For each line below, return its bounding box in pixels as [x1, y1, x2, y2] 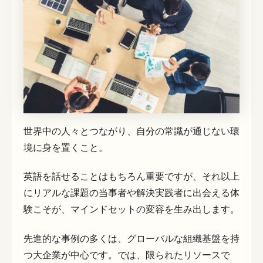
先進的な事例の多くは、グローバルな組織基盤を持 [23, 232, 240, 244]
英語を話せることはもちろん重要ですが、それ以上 [23, 170, 240, 183]
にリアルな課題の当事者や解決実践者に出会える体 [23, 187, 240, 199]
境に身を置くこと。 [23, 141, 108, 153]
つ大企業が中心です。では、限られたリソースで [23, 248, 230, 261]
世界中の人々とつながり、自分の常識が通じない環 [23, 124, 240, 137]
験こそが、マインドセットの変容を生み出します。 [23, 203, 240, 215]
